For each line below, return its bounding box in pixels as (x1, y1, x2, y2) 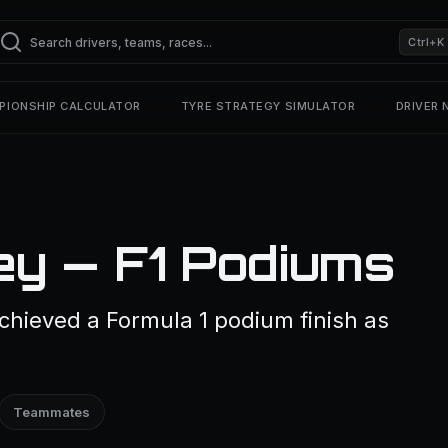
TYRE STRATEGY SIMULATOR (180, 99, 356, 113)
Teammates (13, 404, 90, 420)
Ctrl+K (408, 34, 445, 49)
